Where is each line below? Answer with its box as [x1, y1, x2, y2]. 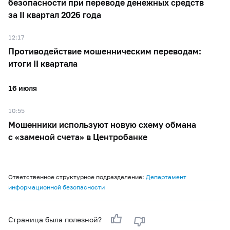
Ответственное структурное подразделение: [8, 172, 146, 181]
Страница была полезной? [8, 215, 104, 224]
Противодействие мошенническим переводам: [8, 46, 201, 56]
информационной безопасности [8, 183, 105, 191]
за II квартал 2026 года [8, 9, 101, 20]
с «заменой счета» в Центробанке [8, 131, 147, 142]
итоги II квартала [8, 58, 78, 68]
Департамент [146, 172, 186, 181]
